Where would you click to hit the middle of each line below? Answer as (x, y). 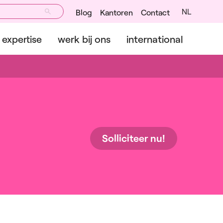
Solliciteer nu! (134, 138)
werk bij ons (84, 39)
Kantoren (116, 12)
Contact (155, 12)
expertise (22, 39)
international (155, 39)
